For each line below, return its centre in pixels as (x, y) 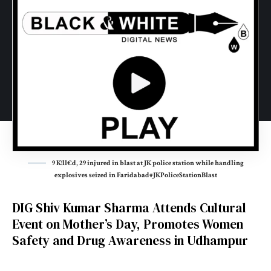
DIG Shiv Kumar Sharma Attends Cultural (129, 207)
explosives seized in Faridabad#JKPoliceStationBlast (135, 175)
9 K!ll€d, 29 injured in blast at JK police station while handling (148, 163)
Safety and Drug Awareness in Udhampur (130, 240)
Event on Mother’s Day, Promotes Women (128, 224)
